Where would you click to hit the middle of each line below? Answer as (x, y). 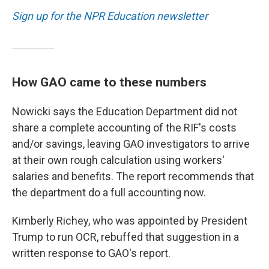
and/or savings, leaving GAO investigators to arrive (131, 144)
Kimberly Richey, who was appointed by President (130, 221)
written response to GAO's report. (91, 253)
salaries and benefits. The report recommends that (133, 176)
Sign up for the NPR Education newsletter (110, 16)
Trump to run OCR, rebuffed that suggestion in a (125, 237)
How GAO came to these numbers (109, 82)
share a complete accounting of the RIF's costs (124, 128)
